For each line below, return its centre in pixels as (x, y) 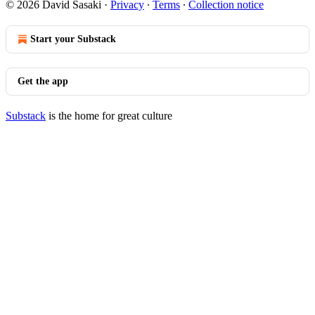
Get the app (43, 81)
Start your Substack (73, 39)
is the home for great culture (109, 116)
